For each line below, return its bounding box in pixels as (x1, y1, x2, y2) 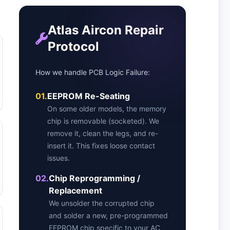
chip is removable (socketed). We (47, 117, 160, 125)
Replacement (49, 185, 103, 196)
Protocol (48, 39, 100, 54)
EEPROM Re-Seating (47, 91, 130, 101)
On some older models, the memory (47, 104, 167, 113)
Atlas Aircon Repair (48, 23, 164, 37)
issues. (47, 154, 70, 162)
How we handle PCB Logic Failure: (35, 68, 150, 76)
